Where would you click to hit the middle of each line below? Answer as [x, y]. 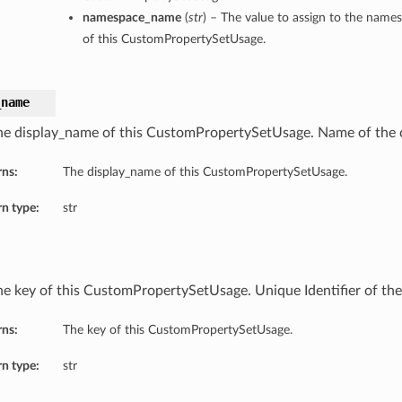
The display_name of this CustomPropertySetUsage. [205, 172]
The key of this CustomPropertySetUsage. [177, 330]
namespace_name [131, 18]
